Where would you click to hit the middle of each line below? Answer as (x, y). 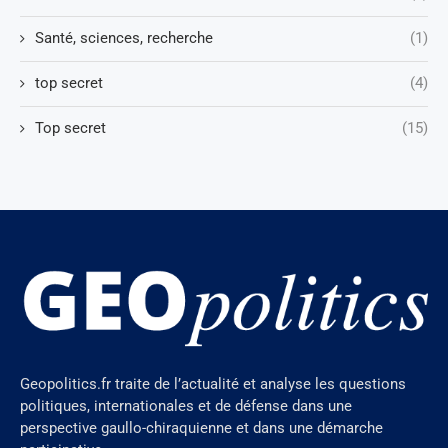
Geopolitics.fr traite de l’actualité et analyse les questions (213, 384)
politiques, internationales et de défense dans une (186, 406)
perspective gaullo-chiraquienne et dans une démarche (201, 428)
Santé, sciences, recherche (124, 37)
